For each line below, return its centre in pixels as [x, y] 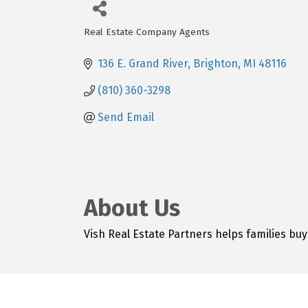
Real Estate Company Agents [147, 32]
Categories [118, 42]
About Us [132, 208]
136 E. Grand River [143, 64]
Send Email [126, 118]
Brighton [216, 64]
